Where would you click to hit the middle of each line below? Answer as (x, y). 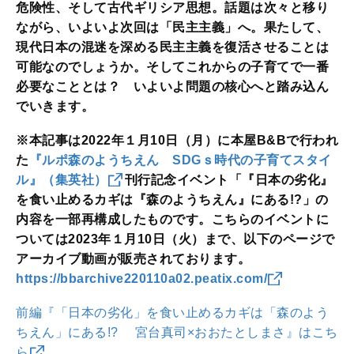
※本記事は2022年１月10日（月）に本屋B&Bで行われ (177, 141)
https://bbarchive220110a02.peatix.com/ (141, 279)
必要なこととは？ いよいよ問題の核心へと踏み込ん (172, 87)
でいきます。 (55, 107)
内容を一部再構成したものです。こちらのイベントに (172, 220)
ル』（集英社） (62, 180)
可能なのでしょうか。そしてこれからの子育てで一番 (172, 67)
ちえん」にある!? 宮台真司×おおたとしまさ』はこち (177, 333)
